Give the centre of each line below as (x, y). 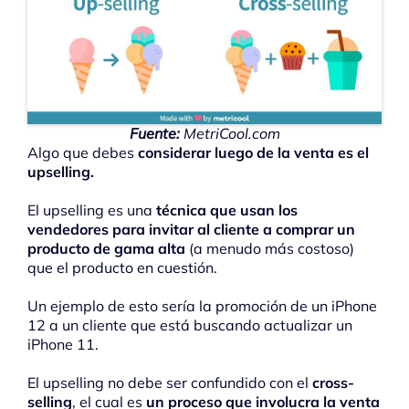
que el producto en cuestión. (122, 268)
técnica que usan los (227, 210)
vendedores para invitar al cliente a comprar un (191, 230)
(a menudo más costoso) (272, 249)
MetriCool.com (230, 134)
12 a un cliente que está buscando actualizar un (190, 325)
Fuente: (154, 134)
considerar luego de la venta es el (253, 153)
